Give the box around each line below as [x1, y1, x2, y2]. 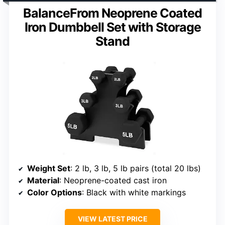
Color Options [27, 187, 82, 197]
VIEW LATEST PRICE [77, 214, 148, 223]
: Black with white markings [82, 187, 186, 197]
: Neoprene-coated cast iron [59, 175, 167, 185]
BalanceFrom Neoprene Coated [23, 5, 202, 21]
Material [27, 175, 59, 185]
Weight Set [27, 163, 70, 173]
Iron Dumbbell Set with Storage [24, 19, 201, 35]
